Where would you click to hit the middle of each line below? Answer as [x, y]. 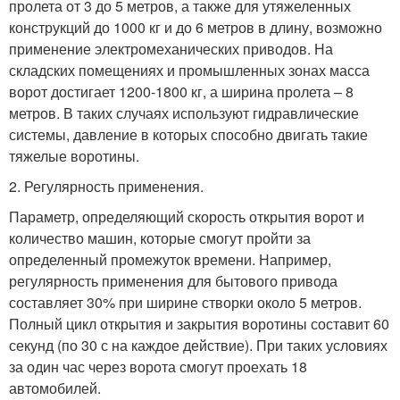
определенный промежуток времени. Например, [170, 260]
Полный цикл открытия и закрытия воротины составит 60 [199, 324]
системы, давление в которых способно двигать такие [188, 135]
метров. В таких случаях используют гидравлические [184, 113]
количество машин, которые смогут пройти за [160, 238]
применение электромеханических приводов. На [171, 49]
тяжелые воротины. [74, 156]
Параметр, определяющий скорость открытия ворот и [187, 217]
